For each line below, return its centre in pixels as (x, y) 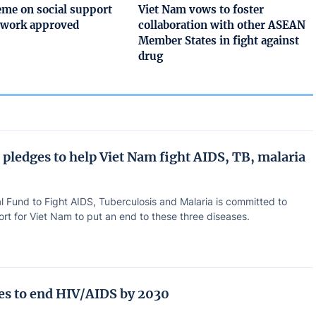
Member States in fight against (218, 40)
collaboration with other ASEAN (221, 25)
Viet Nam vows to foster (201, 9)
